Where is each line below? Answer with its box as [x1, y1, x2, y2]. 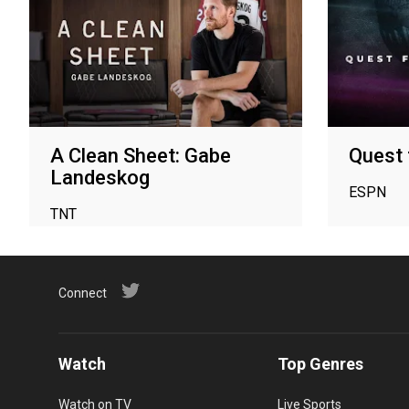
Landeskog [50, 165, 150, 189]
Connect [58, 285, 107, 300]
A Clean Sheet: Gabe [50, 143, 231, 167]
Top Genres [278, 353, 363, 373]
